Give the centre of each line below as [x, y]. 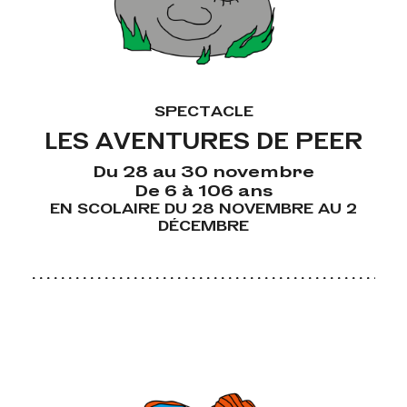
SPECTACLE [203, 110]
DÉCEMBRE [203, 224]
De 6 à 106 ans [203, 189]
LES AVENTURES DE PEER [203, 139]
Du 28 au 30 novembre [203, 170]
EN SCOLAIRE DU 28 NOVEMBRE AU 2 [203, 207]
